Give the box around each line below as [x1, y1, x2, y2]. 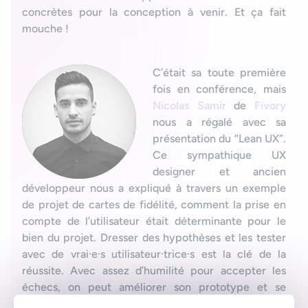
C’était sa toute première [153, 66, 286, 80]
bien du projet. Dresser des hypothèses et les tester [22, 231, 286, 245]
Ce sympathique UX [153, 148, 286, 162]
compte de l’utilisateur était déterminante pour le [22, 214, 286, 228]
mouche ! [22, 22, 69, 36]
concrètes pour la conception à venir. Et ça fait [22, 5, 286, 19]
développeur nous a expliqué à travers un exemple [22, 181, 286, 195]
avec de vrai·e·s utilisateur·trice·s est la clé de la [22, 247, 286, 261]
